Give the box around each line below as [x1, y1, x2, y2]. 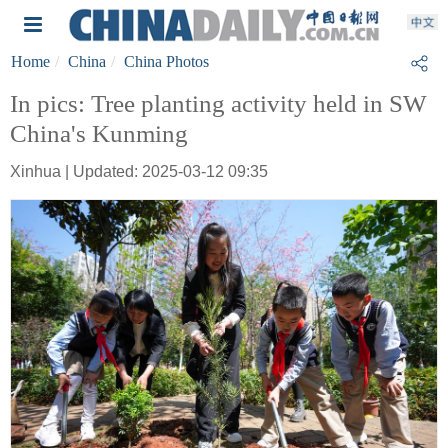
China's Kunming [10, 120, 188, 147]
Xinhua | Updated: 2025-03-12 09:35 [10, 163, 268, 180]
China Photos [124, 53, 209, 70]
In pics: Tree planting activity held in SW [10, 90, 427, 117]
